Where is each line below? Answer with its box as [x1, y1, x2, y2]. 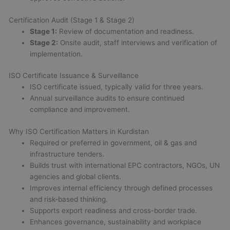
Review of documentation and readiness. [57, 27, 195, 35]
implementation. [30, 49, 83, 58]
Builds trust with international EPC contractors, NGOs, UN [30, 161, 220, 169]
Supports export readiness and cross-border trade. [30, 206, 198, 215]
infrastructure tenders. [30, 149, 105, 158]
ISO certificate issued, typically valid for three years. [30, 83, 204, 91]
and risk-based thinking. [30, 195, 108, 203]
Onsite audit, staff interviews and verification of [58, 38, 218, 47]
